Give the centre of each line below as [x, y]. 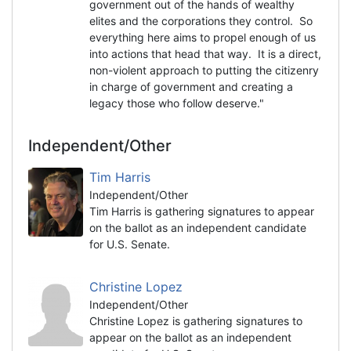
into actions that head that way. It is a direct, [205, 53]
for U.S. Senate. [130, 244]
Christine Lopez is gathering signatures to [196, 320]
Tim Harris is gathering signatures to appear [202, 211]
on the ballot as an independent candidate [198, 227]
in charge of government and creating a [191, 86]
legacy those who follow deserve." [177, 103]
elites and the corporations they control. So [201, 20]
